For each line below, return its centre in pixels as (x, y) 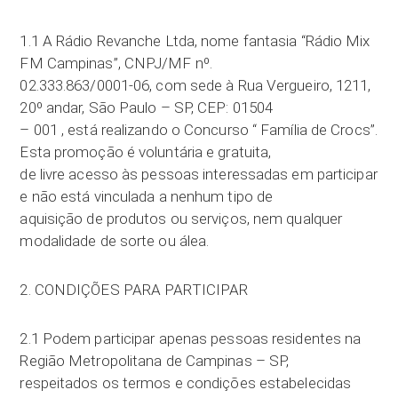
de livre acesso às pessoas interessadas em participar (199, 174)
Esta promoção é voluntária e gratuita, (146, 152)
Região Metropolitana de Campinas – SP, (155, 361)
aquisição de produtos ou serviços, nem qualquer (181, 219)
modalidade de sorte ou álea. (115, 241)
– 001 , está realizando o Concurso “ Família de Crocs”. (199, 130)
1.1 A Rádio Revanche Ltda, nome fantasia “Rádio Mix (195, 41)
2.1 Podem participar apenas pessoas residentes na (191, 338)
